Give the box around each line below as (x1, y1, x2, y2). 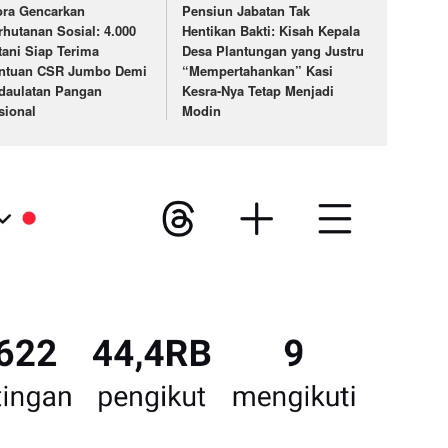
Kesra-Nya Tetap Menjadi (182, 80, 335, 100)
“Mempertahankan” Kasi (182, 60, 334, 80)
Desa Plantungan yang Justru (182, 40, 365, 60)
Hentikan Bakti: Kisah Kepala (182, 20, 361, 40)
